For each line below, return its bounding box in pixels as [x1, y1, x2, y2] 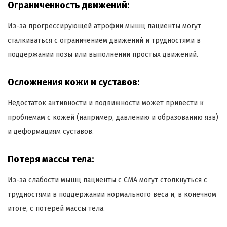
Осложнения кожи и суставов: [8, 76, 139, 88]
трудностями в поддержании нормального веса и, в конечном [8, 190, 216, 199]
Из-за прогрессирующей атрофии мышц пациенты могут [8, 21, 201, 30]
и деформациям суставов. [8, 127, 94, 136]
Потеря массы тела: [8, 153, 94, 165]
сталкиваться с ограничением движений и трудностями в [8, 35, 201, 45]
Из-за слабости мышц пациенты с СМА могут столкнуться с [8, 175, 207, 184]
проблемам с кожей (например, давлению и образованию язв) [8, 112, 218, 122]
